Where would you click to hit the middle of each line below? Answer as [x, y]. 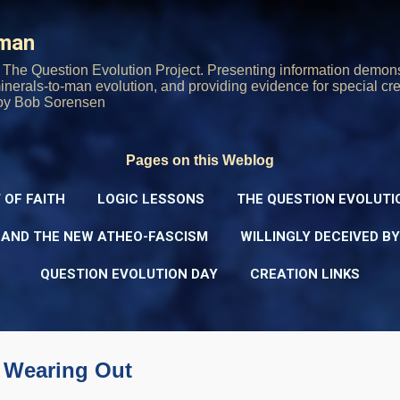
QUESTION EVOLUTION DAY [129, 274]
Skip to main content [200, 22]
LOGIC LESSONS [151, 199]
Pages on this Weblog [200, 160]
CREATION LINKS [305, 274]
